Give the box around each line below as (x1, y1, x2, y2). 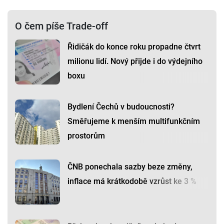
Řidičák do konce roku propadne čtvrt (67, 42, 200, 52)
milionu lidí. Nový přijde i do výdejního (67, 56, 202, 66)
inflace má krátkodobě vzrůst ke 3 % (67, 176, 196, 186)
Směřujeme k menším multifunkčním (67, 116, 200, 126)
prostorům (67, 131, 105, 141)
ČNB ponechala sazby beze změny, (67, 162, 192, 172)
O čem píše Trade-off (15, 20, 108, 32)
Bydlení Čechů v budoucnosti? (67, 102, 174, 112)
